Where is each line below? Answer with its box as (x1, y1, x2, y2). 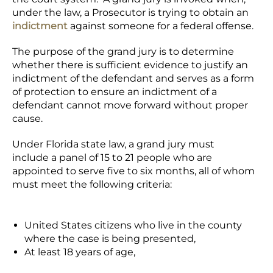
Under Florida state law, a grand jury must (12, 138, 214, 150)
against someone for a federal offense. (68, 20, 258, 32)
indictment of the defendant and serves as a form (12, 73, 254, 84)
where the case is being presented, (24, 233, 198, 244)
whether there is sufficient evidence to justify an (12, 59, 248, 71)
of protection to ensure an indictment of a (12, 86, 217, 97)
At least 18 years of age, (24, 246, 138, 258)
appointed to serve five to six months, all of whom (12, 165, 255, 177)
